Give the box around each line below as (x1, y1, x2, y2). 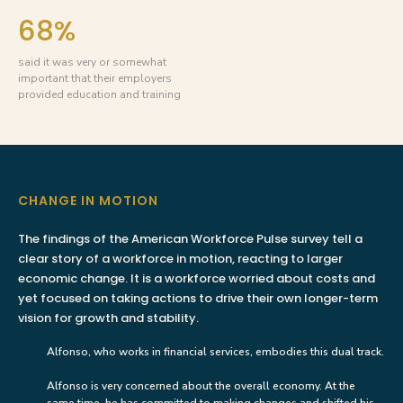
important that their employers (18, 70, 172, 85)
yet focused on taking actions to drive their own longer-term (18, 289, 378, 307)
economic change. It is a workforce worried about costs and (18, 269, 375, 287)
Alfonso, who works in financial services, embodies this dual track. (47, 344, 384, 359)
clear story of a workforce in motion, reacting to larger (18, 249, 343, 267)
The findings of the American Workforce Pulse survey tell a (18, 229, 363, 247)
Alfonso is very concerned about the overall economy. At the (47, 378, 355, 393)
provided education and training (18, 86, 181, 102)
